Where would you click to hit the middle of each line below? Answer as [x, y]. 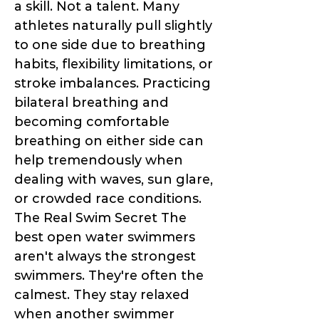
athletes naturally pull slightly [113, 26]
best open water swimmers [105, 237]
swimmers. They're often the [109, 276]
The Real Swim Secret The [100, 218]
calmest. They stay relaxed [102, 295]
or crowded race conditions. [108, 199]
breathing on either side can [109, 141]
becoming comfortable [92, 122]
